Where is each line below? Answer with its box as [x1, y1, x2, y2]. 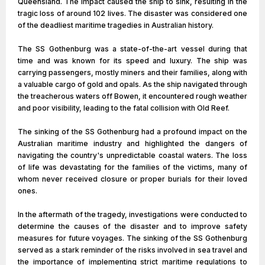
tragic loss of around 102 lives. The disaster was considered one [18, 9, 247, 18]
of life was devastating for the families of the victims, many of [18, 163, 247, 172]
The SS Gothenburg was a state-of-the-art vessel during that [18, 44, 247, 53]
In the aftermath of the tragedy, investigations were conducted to [18, 210, 247, 219]
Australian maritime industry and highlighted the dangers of [18, 139, 247, 148]
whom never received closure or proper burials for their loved [18, 174, 247, 183]
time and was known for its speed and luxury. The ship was [18, 56, 247, 65]
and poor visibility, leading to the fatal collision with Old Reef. [18, 104, 230, 112]
